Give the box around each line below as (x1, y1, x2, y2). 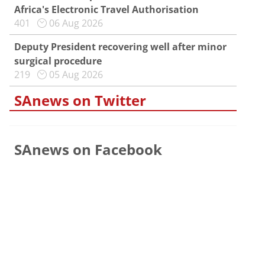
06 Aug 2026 (49, 17, 103, 30)
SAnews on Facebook (14, 140, 162, 160)
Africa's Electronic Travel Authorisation (14, 3, 199, 17)
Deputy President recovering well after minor (14, 40, 227, 54)
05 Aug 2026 (49, 68, 103, 82)
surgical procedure (14, 54, 102, 68)
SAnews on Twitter (14, 91, 146, 111)
